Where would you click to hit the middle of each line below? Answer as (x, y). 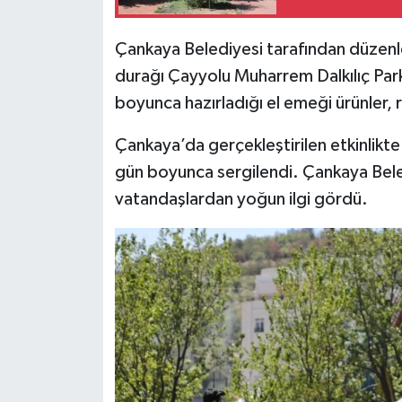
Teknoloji (82, 87)
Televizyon (88, 133)
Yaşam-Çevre (97, 179)
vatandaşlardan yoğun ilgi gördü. (241, 200)
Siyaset (76, 42)
